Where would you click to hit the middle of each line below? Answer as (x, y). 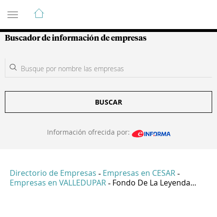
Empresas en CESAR (139, 173)
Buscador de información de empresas (76, 38)
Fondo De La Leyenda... (154, 183)
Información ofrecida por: (89, 132)
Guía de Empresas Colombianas (92, 9)
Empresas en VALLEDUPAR (58, 183)
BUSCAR (108, 102)
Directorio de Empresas (53, 173)
